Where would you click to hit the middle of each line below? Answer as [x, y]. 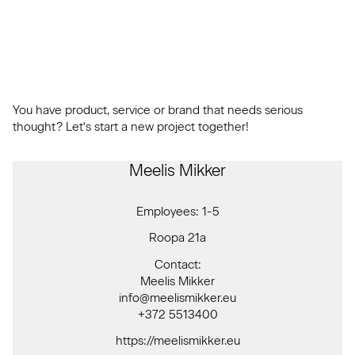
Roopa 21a [177, 238]
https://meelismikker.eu [177, 341]
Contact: [177, 264]
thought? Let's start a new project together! [131, 126]
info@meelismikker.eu [177, 298]
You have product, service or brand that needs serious [158, 110]
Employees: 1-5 [177, 211]
